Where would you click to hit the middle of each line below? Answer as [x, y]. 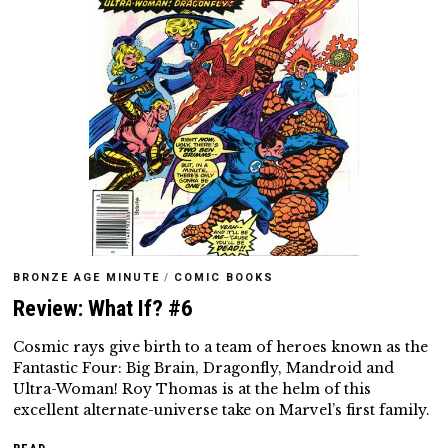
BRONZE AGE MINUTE [87, 278]
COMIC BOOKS [224, 278]
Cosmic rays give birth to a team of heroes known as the [221, 347]
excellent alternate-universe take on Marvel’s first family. [222, 410]
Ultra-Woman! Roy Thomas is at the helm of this [192, 389]
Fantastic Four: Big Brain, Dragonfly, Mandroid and [204, 368]
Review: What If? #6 [103, 309]
